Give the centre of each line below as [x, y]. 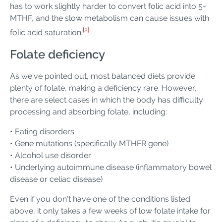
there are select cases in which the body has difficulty [107, 100]
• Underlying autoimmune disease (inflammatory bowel [111, 167]
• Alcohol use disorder [51, 156]
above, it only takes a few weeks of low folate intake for [110, 211]
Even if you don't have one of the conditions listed [100, 199]
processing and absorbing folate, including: [88, 112]
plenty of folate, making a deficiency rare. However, [103, 88]
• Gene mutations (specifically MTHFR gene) [89, 144]
